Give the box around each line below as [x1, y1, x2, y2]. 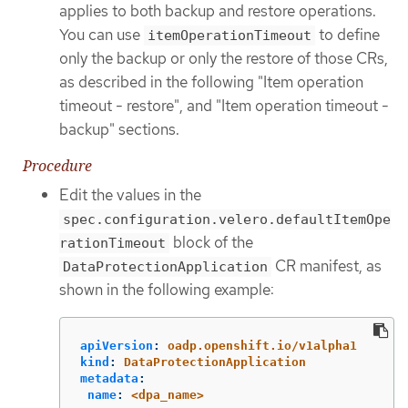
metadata [80, 372, 138, 386]
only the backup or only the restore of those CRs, [59, 47, 388, 68]
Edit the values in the [59, 185, 201, 206]
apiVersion [80, 339, 153, 353]
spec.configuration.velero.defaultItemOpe [63, 211, 391, 229]
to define [315, 24, 380, 45]
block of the [169, 232, 253, 253]
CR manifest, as [271, 256, 382, 277]
